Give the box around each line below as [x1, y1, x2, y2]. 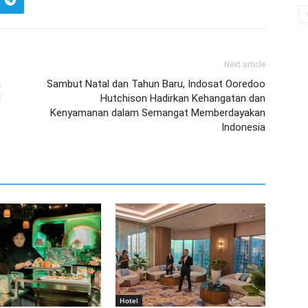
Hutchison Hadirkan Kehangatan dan [100, 92, 265, 104]
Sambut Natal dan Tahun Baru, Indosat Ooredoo [47, 78, 265, 90]
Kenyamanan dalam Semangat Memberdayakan [50, 107, 265, 119]
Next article [224, 60, 265, 69]
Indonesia [221, 121, 265, 133]
